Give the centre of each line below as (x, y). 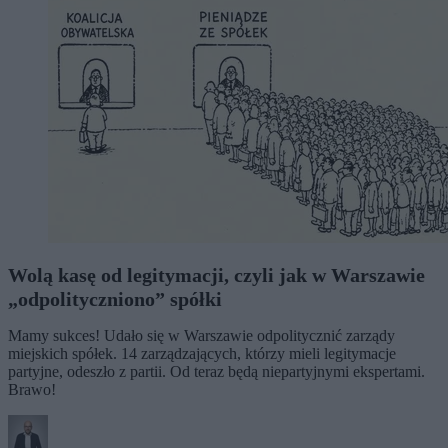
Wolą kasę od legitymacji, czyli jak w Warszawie (216, 274)
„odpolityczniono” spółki (115, 298)
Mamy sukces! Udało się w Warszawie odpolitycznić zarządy (201, 335)
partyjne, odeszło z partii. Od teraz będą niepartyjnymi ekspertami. (216, 371)
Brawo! (32, 389)
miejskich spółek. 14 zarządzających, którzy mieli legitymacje (202, 353)
